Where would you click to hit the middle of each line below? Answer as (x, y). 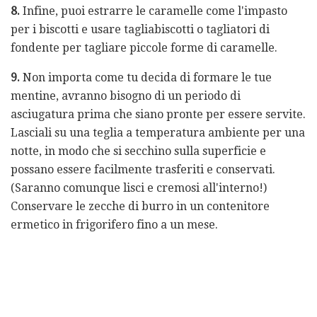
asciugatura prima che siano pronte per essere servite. (158, 114)
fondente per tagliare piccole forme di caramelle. (144, 47)
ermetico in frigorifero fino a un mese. (114, 224)
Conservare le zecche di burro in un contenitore (140, 206)
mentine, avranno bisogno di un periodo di (126, 96)
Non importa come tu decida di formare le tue (146, 77)
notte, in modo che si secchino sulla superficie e (138, 151)
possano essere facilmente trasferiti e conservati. (143, 169)
